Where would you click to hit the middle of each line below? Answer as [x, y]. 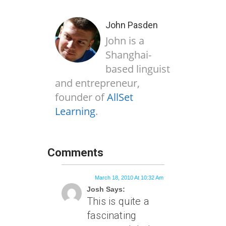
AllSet [120, 97]
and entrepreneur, [97, 83]
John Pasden [132, 25]
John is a [125, 41]
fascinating [112, 215]
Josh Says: [106, 189]
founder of [81, 97]
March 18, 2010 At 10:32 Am [129, 178]
